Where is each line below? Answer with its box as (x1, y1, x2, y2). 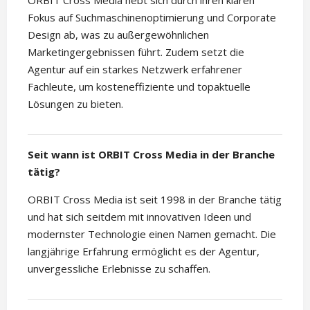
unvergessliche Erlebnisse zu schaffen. (28, 262, 210, 276)
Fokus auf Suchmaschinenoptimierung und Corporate (28, 10, 276, 25)
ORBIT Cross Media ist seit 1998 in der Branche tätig (28, 192, 282, 207)
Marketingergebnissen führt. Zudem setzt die (28, 45, 244, 60)
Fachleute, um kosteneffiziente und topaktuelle (28, 80, 250, 94)
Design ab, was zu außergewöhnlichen (28, 28, 209, 42)
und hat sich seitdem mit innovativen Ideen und (28, 210, 251, 224)
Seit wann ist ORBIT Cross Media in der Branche (28, 147, 275, 162)
